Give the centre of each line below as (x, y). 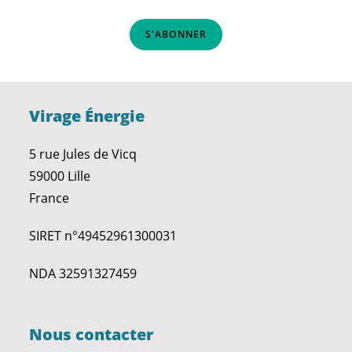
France (49, 198)
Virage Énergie (87, 116)
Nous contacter (92, 334)
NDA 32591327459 (83, 273)
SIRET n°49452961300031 (103, 236)
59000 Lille (60, 176)
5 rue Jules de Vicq (83, 154)
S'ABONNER (176, 34)
